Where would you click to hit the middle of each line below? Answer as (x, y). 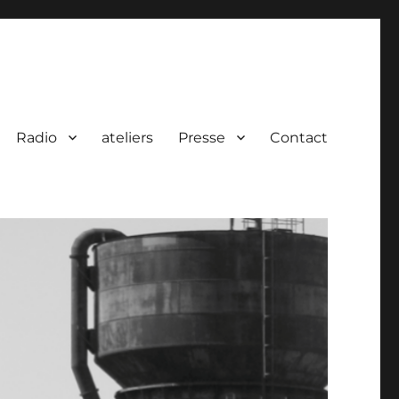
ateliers (127, 137)
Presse (201, 137)
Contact (298, 137)
